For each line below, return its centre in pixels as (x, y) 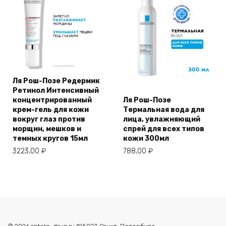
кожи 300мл (146, 138)
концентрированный (52, 100)
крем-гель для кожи (51, 109)
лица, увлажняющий (162, 119)
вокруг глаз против (49, 119)
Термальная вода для (164, 109)
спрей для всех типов (164, 129)
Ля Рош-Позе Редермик (56, 81)
